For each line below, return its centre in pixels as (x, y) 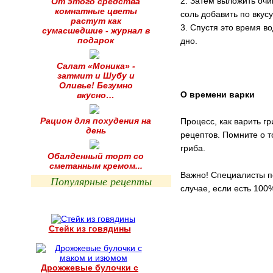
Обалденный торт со (96, 156)
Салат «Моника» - (96, 66)
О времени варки (218, 94)
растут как (96, 21)
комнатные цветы (96, 11)
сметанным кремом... (96, 166)
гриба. (193, 148)
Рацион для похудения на (96, 121)
